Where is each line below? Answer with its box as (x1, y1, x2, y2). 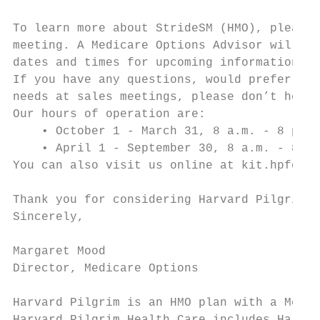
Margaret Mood (13, 245, 106, 258)
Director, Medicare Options (13, 262, 199, 275)
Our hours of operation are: (13, 108, 206, 121)
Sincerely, (13, 211, 84, 224)
